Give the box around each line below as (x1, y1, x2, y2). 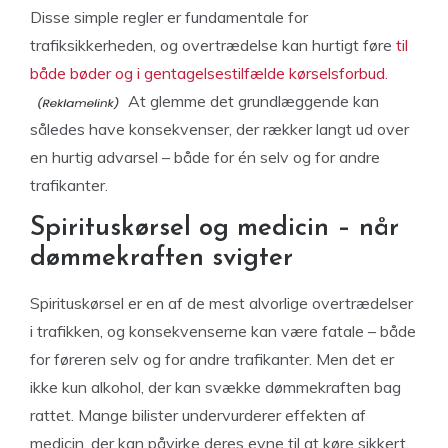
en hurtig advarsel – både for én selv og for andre (30, 147, 380, 167)
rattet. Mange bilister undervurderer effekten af (30, 405, 366, 425)
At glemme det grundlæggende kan (124, 91, 379, 111)
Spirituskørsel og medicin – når (30, 215, 399, 242)
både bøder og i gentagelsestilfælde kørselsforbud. (30, 63, 388, 83)
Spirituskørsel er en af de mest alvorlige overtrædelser (30, 293, 413, 313)
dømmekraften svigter (30, 245, 293, 272)
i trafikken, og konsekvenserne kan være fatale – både (30, 321, 416, 341)
